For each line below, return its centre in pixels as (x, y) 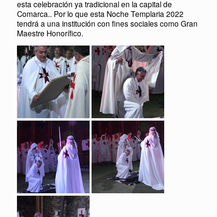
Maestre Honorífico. (50, 33)
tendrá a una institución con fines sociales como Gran (107, 23)
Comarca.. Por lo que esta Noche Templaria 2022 (100, 14)
